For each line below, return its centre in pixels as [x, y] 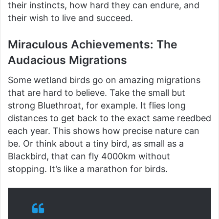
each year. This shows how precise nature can [104, 131]
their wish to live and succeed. [70, 18]
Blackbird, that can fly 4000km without [89, 156]
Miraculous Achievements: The [93, 45]
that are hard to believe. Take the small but [97, 92]
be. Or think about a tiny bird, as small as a [96, 143]
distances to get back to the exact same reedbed [109, 118]
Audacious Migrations [67, 60]
